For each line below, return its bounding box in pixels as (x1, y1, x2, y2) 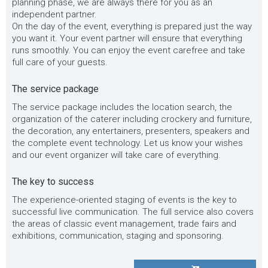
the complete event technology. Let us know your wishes (12, 138, 243, 148)
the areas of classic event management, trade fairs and (12, 218, 236, 229)
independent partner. (12, 9, 97, 20)
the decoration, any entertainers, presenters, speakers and (12, 126, 249, 136)
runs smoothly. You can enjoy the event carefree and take (12, 45, 245, 56)
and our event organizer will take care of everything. (12, 150, 221, 160)
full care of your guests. (12, 57, 108, 68)
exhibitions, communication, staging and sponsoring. (12, 230, 224, 241)
